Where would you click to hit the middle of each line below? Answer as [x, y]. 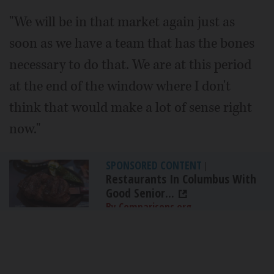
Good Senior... [140, 193]
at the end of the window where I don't [120, 86]
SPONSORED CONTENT [154, 165]
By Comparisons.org [149, 207]
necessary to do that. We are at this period [130, 65]
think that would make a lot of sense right [131, 107]
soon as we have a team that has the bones [132, 43]
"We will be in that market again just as [122, 22]
